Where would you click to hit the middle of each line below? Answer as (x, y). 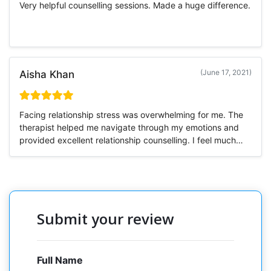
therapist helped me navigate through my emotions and (129, 127)
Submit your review (106, 218)
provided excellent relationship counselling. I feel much (128, 140)
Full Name (60, 260)
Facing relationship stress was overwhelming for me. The (131, 114)
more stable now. (53, 152)
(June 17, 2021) (226, 72)
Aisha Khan (47, 74)
